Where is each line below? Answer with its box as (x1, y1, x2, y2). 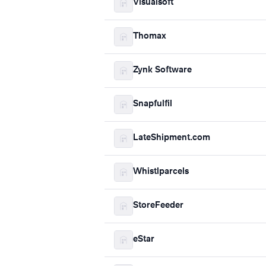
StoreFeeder (133, 201, 183, 210)
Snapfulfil (133, 100, 172, 109)
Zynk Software (133, 66, 192, 75)
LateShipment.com (133, 134, 210, 142)
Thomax (133, 32, 166, 41)
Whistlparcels (133, 167, 189, 176)
